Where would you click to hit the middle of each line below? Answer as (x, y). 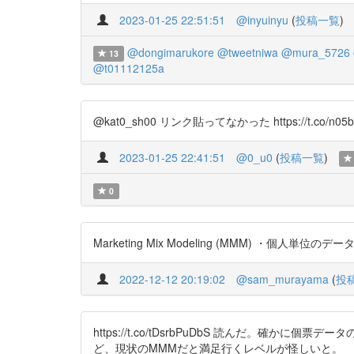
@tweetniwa (247, 52)
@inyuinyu (262, 20)
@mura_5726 (315, 52)
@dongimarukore (170, 52)
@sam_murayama (282, 279)
